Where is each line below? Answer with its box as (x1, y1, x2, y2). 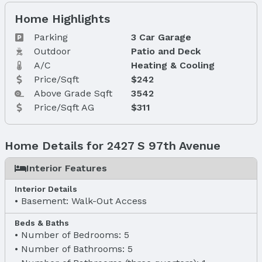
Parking (34, 31, 68, 43)
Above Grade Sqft (34, 87, 113, 99)
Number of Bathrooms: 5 (21, 243, 133, 254)
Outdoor (34, 45, 71, 57)
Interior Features (26, 162, 107, 174)
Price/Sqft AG (34, 101, 95, 113)
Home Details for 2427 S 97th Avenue (5, 138, 220, 153)
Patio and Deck (130, 45, 201, 57)
